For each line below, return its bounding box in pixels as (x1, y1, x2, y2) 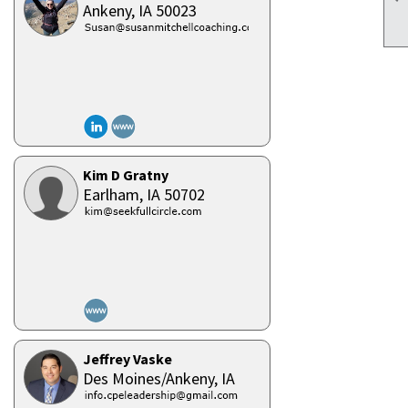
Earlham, (83, 184, 147, 205)
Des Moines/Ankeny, (83, 368, 221, 389)
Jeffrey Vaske (83, 350, 172, 368)
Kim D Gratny (83, 166, 168, 184)
